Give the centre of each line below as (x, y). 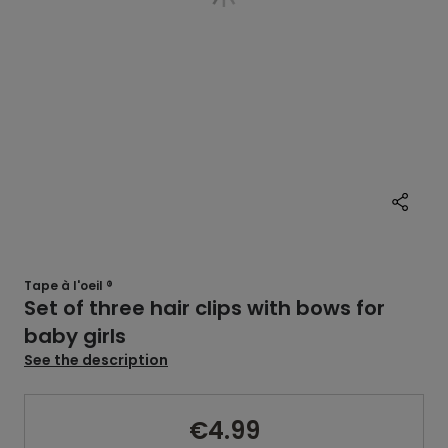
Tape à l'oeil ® (68, 285)
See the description (96, 360)
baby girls (75, 336)
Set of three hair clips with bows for (204, 308)
